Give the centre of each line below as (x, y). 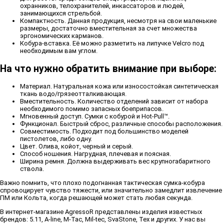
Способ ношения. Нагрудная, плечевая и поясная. (95, 153)
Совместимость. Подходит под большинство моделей (104, 131)
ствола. (32, 168)
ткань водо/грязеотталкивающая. (73, 93)
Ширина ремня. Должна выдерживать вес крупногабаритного (115, 161)
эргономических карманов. (62, 36)
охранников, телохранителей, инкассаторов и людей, (102, 6)
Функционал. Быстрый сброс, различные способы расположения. (121, 123)
